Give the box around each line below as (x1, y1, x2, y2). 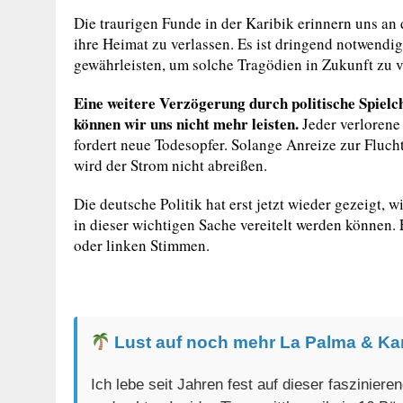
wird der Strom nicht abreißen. (74, 154, 267, 175)
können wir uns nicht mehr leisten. (74, 112, 299, 135)
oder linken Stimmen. (74, 234, 210, 255)
